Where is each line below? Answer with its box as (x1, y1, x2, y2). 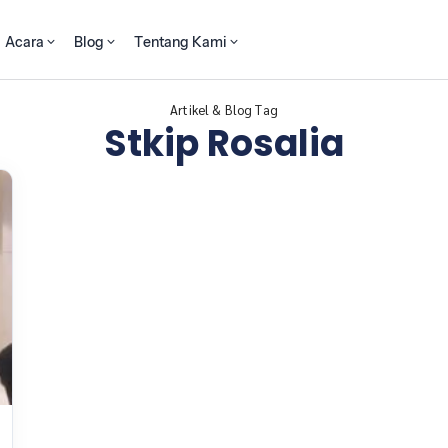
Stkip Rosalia (104, 118, 344, 169)
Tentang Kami (134, 33, 228, 51)
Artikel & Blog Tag (170, 101, 278, 118)
